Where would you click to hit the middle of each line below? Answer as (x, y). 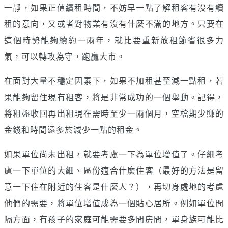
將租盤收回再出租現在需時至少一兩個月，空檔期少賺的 (114, 113)
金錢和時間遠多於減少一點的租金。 (73, 129)
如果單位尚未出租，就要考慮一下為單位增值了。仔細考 (114, 154)
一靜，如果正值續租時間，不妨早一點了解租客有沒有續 (114, 7)
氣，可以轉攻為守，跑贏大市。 (65, 56)
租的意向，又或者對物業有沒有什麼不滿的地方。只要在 (114, 23)
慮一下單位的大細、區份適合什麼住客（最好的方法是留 (114, 170)
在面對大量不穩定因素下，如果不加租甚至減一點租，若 (114, 80)
